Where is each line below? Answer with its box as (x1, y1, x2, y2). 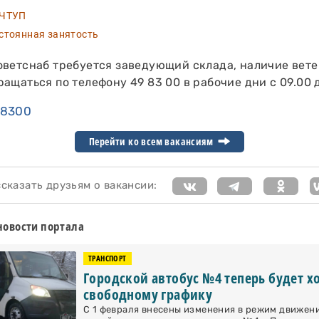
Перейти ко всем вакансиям (89, 135, 216, 149)
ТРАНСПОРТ (88, 253, 127, 264)
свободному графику (83, 285, 213, 305)
